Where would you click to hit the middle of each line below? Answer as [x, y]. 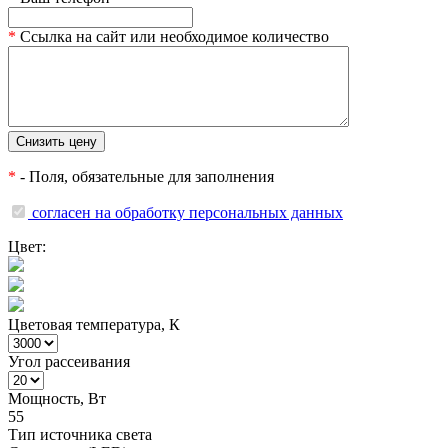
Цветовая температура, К [94, 325]
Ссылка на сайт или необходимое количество [172, 37]
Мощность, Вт [57, 399]
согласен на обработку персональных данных [187, 213]
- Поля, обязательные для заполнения [145, 177]
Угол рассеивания [69, 362]
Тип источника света [80, 435]
